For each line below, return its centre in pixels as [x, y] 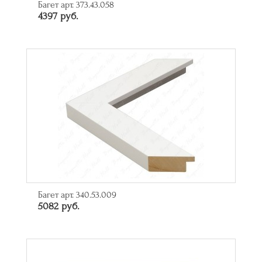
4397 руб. [58, 16]
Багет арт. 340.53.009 [77, 195]
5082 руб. [59, 206]
